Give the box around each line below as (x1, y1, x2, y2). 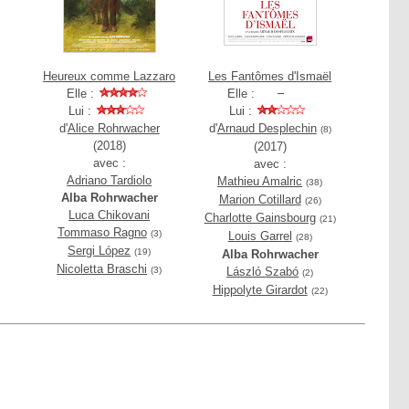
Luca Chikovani (68, 208, 151, 222)
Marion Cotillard (218, 193, 301, 206)
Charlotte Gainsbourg (204, 211, 316, 225)
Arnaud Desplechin (216, 121, 317, 135)
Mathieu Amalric (217, 174, 303, 188)
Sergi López (68, 244, 131, 257)
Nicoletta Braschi (57, 262, 148, 276)
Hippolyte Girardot (212, 283, 308, 297)
